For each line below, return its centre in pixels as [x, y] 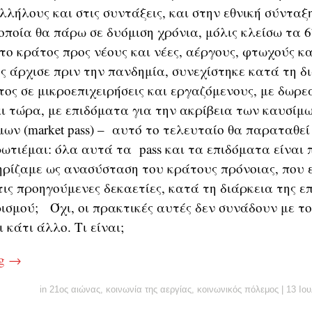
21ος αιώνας [75, 289]
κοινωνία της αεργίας [149, 289]
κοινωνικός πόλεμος [238, 289]
